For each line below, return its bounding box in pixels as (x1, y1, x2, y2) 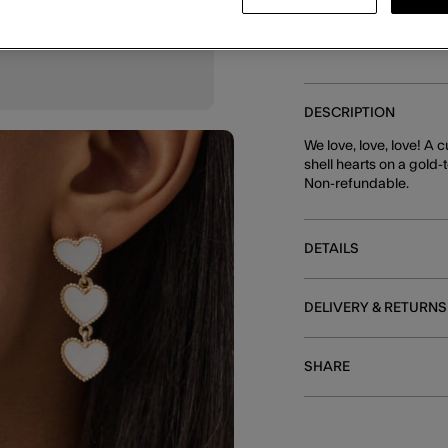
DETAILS (304, 242, 360, 256)
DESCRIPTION (304, 106, 396, 120)
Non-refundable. (304, 177, 410, 191)
